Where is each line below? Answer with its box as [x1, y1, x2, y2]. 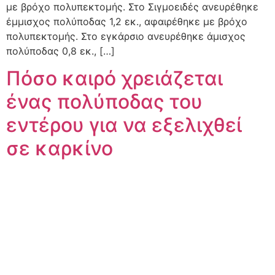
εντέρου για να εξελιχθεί [6, 113, 242, 137]
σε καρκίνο [6, 136, 113, 161]
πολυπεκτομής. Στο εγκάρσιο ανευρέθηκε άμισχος [6, 29, 246, 42]
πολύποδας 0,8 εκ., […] [6, 44, 115, 57]
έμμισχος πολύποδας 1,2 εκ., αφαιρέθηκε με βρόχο [6, 15, 247, 28]
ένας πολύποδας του [6, 90, 203, 114]
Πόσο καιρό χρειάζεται [6, 66, 223, 91]
